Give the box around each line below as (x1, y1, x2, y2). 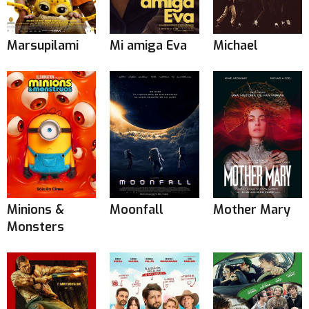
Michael (212, 37, 258, 54)
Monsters (7, 219, 64, 236)
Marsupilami (7, 37, 79, 54)
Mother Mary (212, 201, 290, 219)
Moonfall (110, 201, 164, 219)
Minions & (7, 201, 64, 219)
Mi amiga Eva (110, 37, 188, 54)
